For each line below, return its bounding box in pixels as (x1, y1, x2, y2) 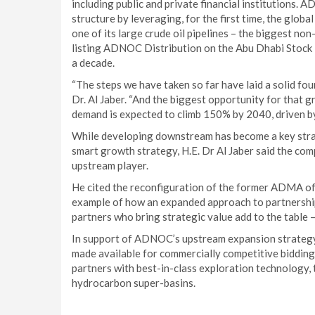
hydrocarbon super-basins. (72, 276, 195, 289)
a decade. (72, 56, 115, 69)
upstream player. (72, 159, 148, 172)
